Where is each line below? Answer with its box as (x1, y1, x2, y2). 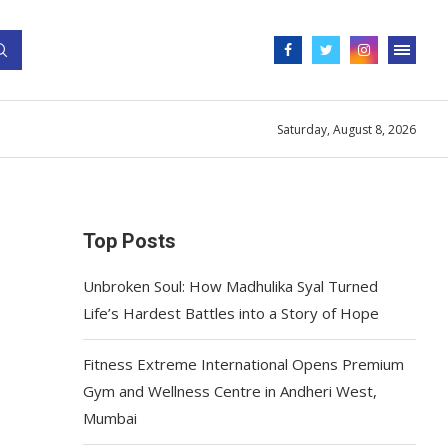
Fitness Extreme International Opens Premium (83, 354, 405, 374)
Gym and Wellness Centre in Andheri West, (83, 381, 378, 401)
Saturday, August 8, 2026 (277, 120, 416, 138)
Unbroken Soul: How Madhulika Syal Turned (83, 276, 379, 296)
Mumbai (83, 408, 138, 428)
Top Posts (83, 229, 177, 253)
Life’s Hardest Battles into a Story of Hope (83, 303, 380, 323)
